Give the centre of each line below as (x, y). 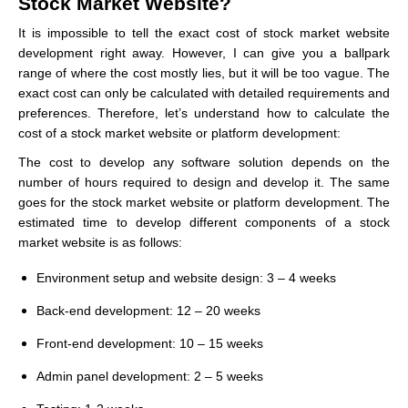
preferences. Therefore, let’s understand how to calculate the (204, 112)
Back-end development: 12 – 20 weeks (148, 310)
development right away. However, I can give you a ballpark (204, 52)
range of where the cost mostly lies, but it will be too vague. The (204, 72)
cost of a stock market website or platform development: (179, 133)
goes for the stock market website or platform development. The (204, 202)
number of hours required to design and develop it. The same (204, 182)
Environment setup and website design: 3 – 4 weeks (186, 277)
